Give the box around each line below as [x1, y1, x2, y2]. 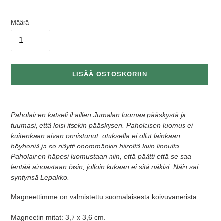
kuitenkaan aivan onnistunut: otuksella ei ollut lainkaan [11, 131, 180, 140]
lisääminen [10, 106, 44, 114]
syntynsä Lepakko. [11, 173, 69, 181]
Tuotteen [10, 95, 38, 104]
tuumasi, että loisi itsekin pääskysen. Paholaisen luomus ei [11, 121, 193, 129]
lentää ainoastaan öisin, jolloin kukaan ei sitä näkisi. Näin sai [11, 162, 198, 171]
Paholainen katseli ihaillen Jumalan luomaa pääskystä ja [11, 110, 186, 119]
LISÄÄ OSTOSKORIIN [72, 70, 147, 78]
